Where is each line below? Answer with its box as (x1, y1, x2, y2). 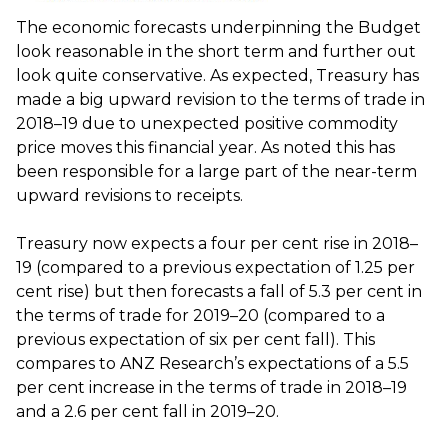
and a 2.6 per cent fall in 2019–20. (16, 401, 279, 421)
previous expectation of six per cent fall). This (16, 329, 375, 349)
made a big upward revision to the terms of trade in (16, 89, 425, 109)
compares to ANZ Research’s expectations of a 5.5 (16, 353, 409, 373)
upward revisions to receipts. (16, 185, 243, 205)
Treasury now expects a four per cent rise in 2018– (16, 233, 418, 253)
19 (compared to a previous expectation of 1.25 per (16, 257, 415, 277)
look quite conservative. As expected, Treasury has (16, 65, 419, 85)
